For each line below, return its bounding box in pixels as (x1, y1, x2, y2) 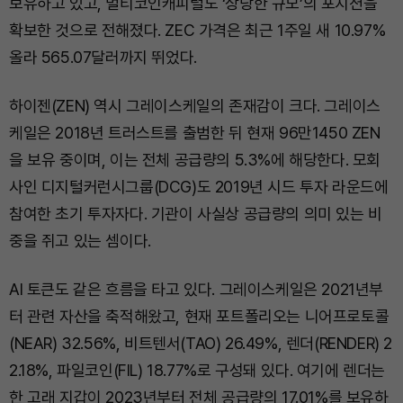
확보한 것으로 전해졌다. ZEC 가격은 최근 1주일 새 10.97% (9, 21, 386, 40)
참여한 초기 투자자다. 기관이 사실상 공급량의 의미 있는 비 (9, 204, 382, 224)
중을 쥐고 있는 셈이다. (9, 231, 151, 251)
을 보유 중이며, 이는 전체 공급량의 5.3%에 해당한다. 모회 (9, 150, 381, 170)
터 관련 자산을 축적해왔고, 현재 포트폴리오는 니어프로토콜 (9, 307, 390, 327)
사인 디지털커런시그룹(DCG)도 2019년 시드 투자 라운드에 (9, 177, 389, 197)
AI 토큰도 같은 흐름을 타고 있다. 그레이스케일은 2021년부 (9, 280, 384, 300)
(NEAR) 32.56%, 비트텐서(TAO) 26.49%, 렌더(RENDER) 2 (9, 334, 392, 354)
